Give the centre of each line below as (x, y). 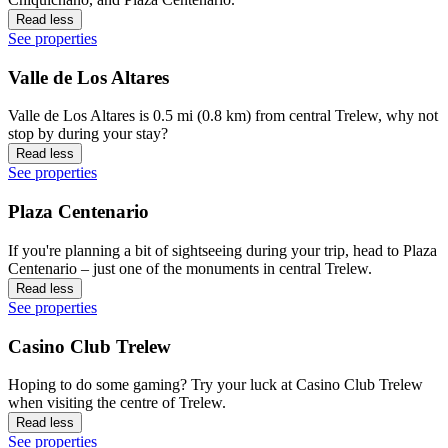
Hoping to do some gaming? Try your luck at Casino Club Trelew (215, 385)
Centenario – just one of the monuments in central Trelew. (190, 268)
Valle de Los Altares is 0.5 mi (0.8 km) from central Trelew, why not (223, 116)
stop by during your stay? (88, 134)
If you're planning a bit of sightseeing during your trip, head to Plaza (222, 250)
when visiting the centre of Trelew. (117, 403)
